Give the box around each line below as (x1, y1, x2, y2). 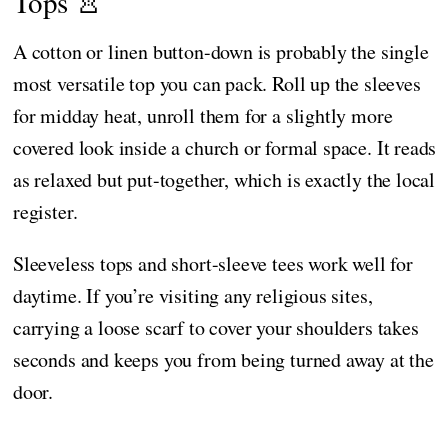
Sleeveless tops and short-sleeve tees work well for (13, 250, 413, 278)
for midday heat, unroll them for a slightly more (13, 102, 393, 130)
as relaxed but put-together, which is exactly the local (13, 166, 436, 194)
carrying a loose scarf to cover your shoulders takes (13, 314, 419, 342)
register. (13, 198, 78, 226)
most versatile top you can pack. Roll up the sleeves (13, 70, 421, 98)
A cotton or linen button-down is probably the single (13, 38, 429, 66)
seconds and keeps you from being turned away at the (13, 346, 434, 374)
